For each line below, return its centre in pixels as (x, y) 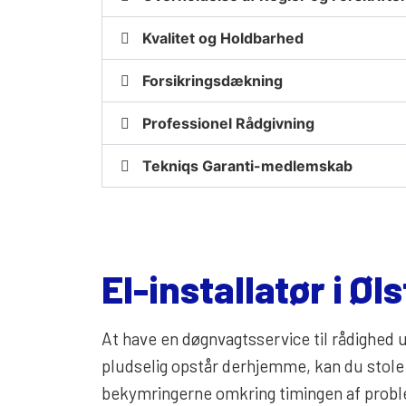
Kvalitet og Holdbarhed (223, 38)
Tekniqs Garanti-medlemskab (247, 165)
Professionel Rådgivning (228, 123)
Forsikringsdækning (213, 80)
